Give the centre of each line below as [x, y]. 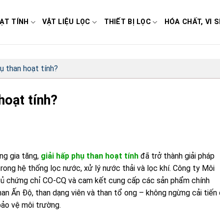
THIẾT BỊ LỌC [127, 22]
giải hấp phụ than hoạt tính [90, 156]
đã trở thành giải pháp [177, 156]
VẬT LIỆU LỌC [66, 22]
